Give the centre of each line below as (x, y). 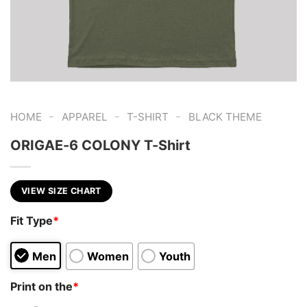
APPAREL (84, 117)
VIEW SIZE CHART (61, 191)
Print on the (41, 286)
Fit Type (32, 221)
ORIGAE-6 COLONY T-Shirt (100, 145)
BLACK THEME (225, 117)
